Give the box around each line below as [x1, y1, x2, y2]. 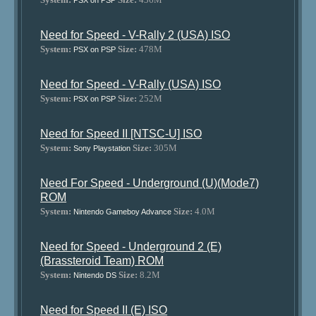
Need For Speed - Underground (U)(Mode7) [40, 177, 260, 189]
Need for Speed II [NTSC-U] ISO [40, 128, 202, 140]
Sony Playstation [73, 144, 131, 152]
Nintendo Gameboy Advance [73, 207, 172, 216]
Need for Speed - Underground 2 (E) [40, 241, 222, 253]
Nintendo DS [73, 271, 117, 279]
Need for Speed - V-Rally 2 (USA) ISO [40, 29, 231, 41]
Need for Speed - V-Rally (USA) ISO [40, 78, 221, 90]
